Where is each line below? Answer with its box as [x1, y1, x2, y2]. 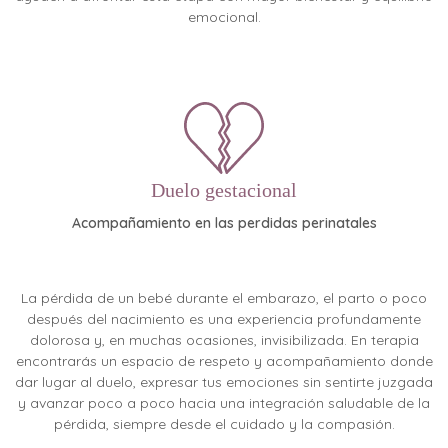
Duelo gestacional [151, 179, 297, 202]
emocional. [187, 8, 261, 27]
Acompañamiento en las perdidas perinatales [71, 214, 377, 233]
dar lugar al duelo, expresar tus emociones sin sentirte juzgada [15, 372, 433, 391]
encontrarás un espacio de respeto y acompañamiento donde [15, 351, 433, 370]
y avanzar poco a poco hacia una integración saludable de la [18, 393, 430, 412]
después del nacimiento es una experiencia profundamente [27, 309, 421, 328]
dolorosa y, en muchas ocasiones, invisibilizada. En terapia [29, 330, 419, 349]
